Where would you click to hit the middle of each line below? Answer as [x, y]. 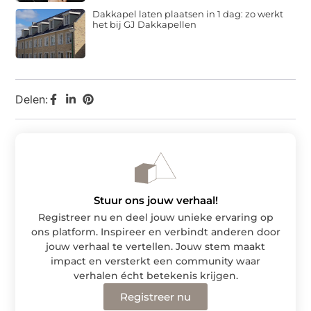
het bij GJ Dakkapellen [145, 24]
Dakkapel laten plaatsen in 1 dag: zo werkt [188, 14]
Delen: [32, 99]
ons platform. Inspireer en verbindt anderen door [155, 232]
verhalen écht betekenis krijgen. [155, 275]
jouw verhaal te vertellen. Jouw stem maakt [155, 246]
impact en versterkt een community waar [155, 261]
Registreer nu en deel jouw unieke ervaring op [155, 217]
